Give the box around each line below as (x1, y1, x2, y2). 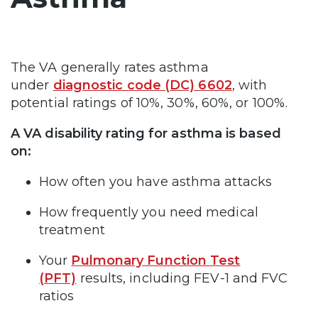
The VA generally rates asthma (11, 60, 209, 76)
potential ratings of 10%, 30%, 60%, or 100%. (11, 95, 292, 111)
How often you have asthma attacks (39, 174, 276, 190)
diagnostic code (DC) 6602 (53, 77, 232, 94)
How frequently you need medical (39, 204, 258, 221)
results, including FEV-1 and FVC (76, 270, 288, 287)
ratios (39, 288, 78, 305)
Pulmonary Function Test (71, 253, 241, 269)
